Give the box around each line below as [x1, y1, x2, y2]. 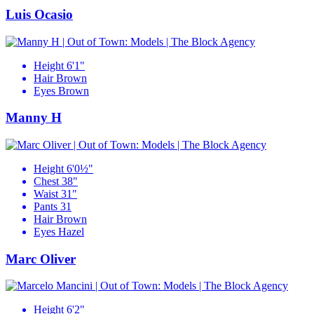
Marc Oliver [6, 251, 76, 266]
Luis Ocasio [6, 6, 73, 22]
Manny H [6, 110, 62, 125]
